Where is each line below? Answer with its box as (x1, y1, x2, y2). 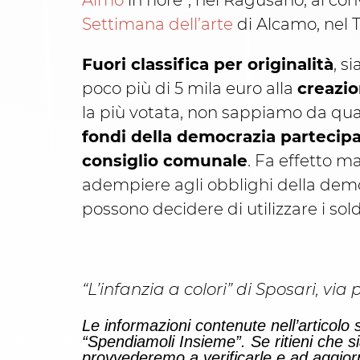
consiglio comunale (82, 151, 247, 171)
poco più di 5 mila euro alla (82, 79, 297, 99)
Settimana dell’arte (82, 14, 233, 35)
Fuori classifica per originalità (82, 55, 333, 75)
